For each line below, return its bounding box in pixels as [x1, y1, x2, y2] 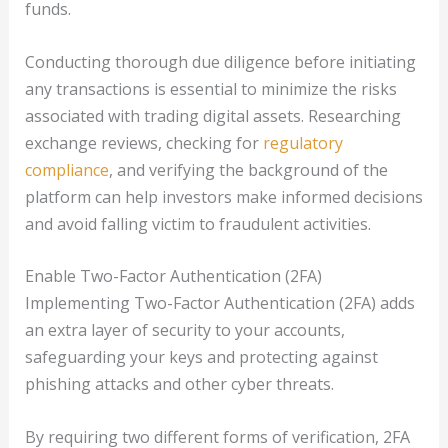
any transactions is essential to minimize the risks [24, 77, 397, 100]
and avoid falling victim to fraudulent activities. [24, 212, 371, 235]
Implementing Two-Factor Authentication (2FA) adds [24, 292, 415, 315]
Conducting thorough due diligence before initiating [24, 50, 416, 73]
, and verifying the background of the [108, 158, 388, 181]
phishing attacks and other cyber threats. [24, 373, 334, 396]
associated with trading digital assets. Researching [24, 104, 401, 127]
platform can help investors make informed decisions [24, 185, 423, 208]
